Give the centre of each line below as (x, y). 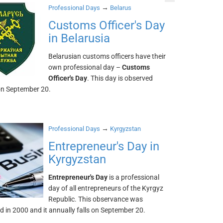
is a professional (134, 177)
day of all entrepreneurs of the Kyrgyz (106, 188)
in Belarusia (79, 38)
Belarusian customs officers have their (107, 56)
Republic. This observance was (96, 199)
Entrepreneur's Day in (104, 146)
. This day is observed (120, 78)
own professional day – (85, 67)
